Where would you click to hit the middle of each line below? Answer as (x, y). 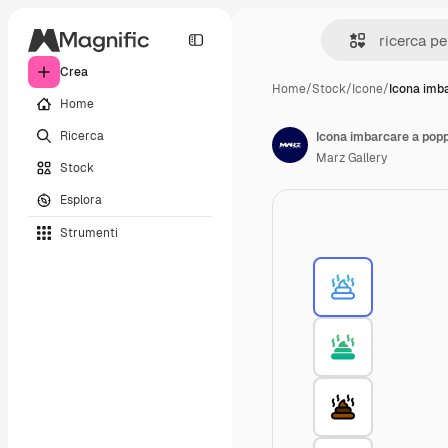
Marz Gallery (351, 158)
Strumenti (89, 232)
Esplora (81, 199)
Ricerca (82, 135)
